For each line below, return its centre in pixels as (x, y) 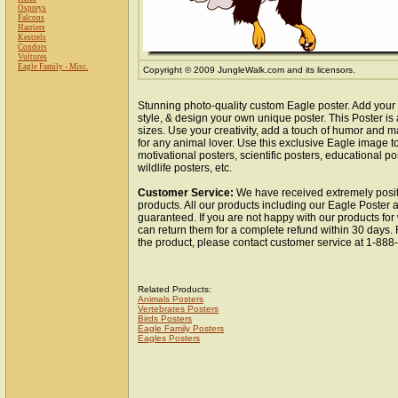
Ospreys (32, 8)
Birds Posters (165, 318)
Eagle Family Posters (181, 328)
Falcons (31, 18)
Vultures (32, 57)
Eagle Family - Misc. (53, 67)
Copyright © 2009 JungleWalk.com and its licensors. (249, 70)
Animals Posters (171, 299)
